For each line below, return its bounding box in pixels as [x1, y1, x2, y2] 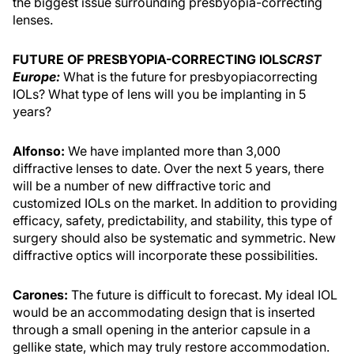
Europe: [13, 69, 60, 85]
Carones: [13, 287, 68, 303]
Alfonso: [13, 143, 65, 159]
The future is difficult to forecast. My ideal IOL [68, 287, 337, 303]
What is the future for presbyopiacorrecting [60, 69, 318, 85]
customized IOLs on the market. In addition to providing [13, 195, 337, 211]
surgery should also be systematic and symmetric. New [13, 230, 336, 246]
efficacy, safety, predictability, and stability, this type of [13, 213, 333, 228]
